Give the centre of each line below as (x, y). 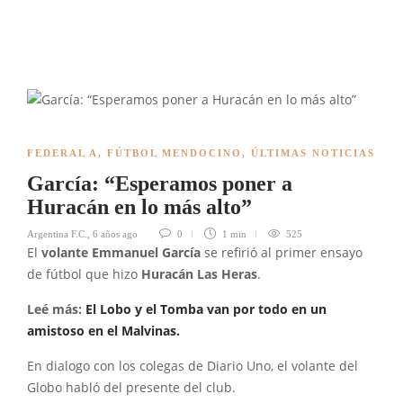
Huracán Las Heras (199, 274)
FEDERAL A (63, 153)
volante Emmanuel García (123, 253)
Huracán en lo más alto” (139, 207)
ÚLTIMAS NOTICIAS (313, 153)
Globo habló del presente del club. (131, 388)
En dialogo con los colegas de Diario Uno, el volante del (193, 366)
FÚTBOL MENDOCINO (175, 153)
